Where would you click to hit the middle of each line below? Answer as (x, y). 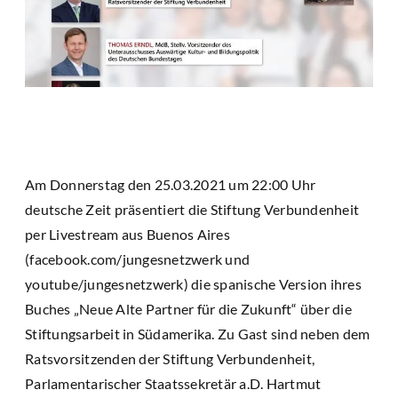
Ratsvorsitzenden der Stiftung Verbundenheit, (170, 358)
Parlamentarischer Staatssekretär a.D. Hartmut (173, 383)
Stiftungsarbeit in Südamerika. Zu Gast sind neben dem (198, 333)
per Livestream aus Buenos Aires (127, 234)
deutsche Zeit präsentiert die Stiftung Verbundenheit (192, 209)
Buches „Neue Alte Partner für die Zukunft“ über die (188, 308)
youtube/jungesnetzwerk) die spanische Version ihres (193, 283)
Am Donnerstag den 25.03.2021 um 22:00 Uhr (171, 184)
